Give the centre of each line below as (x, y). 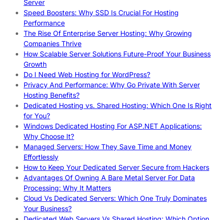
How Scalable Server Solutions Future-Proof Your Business (117, 54)
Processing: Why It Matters (67, 188)
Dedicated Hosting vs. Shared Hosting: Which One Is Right (118, 106)
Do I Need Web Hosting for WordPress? (87, 75)
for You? (37, 116)
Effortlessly (41, 157)
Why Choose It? (49, 137)
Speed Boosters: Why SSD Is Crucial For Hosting (101, 13)
